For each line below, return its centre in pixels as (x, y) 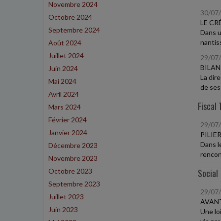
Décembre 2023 (73, 145)
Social (208, 173)
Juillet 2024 (66, 55)
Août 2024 (65, 43)
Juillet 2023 (66, 197)
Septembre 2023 (74, 184)
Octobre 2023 (70, 171)
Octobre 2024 (70, 17)
